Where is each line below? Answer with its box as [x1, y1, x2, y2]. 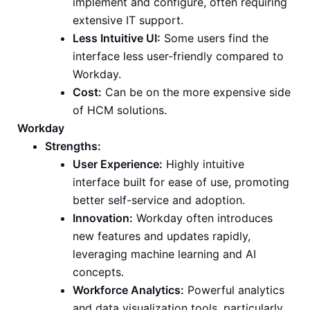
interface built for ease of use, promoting [73, 175, 289, 190]
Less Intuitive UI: [73, 31, 161, 46]
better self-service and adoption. [73, 193, 245, 208]
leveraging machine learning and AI [73, 247, 256, 262]
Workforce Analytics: [73, 283, 184, 298]
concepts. [73, 265, 124, 280]
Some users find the [161, 31, 268, 46]
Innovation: [73, 211, 133, 226]
